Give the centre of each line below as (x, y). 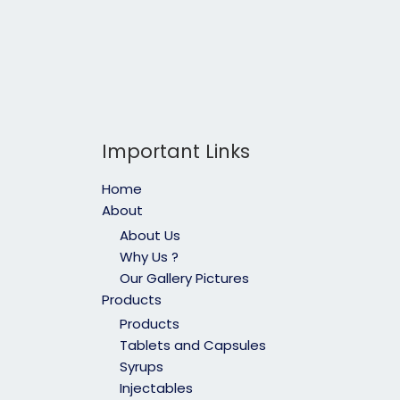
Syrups (141, 367)
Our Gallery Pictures (184, 278)
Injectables (156, 388)
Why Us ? (149, 256)
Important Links (175, 152)
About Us (150, 235)
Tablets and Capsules (192, 346)
